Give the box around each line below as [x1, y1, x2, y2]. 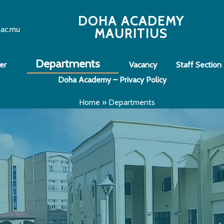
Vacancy [128, 60, 157, 69]
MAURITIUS [94, 26, 167, 41]
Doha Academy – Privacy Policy [57, 75, 166, 84]
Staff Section [175, 60, 221, 69]
